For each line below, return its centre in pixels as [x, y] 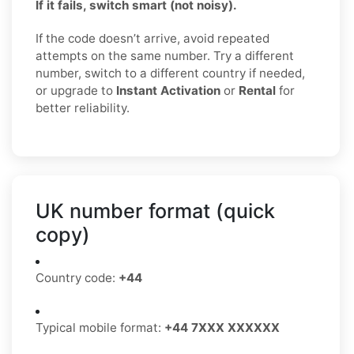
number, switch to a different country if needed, [170, 73]
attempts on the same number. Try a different [165, 55]
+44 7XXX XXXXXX [222, 327]
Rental [257, 90]
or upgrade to [76, 90]
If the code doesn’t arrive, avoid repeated [153, 38]
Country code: [77, 277]
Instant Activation [168, 90]
